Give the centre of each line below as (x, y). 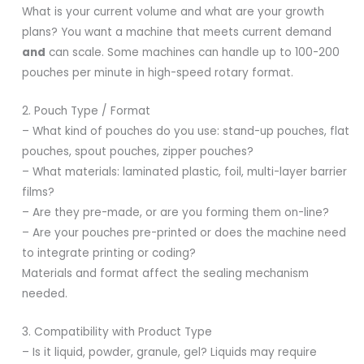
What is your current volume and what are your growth (173, 11)
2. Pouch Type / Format (87, 110)
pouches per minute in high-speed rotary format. (158, 72)
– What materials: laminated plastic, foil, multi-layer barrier (185, 171)
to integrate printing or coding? (109, 253)
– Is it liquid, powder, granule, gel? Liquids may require (170, 352)
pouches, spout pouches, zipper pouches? (138, 151)
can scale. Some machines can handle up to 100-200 (193, 52)
